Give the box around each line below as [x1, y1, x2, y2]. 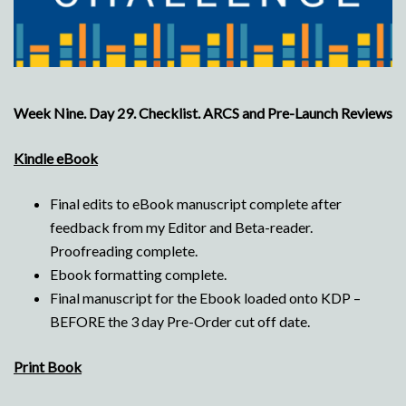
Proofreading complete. [50, 242, 198, 260]
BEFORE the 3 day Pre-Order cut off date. [50, 313, 310, 331]
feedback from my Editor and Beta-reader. [50, 218, 313, 237]
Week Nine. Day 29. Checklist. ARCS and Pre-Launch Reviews [14, 104, 392, 122]
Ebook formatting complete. [50, 266, 227, 284]
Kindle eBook [14, 150, 98, 168]
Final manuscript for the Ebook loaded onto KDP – [50, 289, 361, 307]
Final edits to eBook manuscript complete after [50, 195, 342, 213]
